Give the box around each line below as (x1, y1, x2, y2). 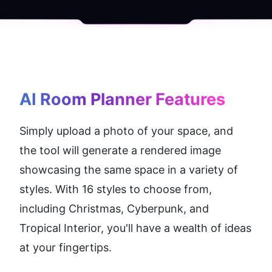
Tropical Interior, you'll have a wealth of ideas (19, 222, 251, 235)
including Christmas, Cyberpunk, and (19, 202, 209, 216)
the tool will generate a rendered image (19, 144, 221, 157)
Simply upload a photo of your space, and (19, 124, 233, 138)
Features (152, 89, 225, 110)
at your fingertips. (19, 241, 112, 254)
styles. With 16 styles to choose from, (19, 183, 212, 196)
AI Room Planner (19, 89, 152, 110)
